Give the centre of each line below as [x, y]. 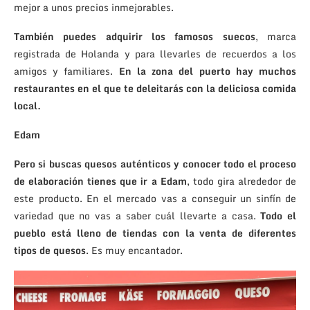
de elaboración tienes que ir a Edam [100, 181]
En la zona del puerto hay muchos [208, 71]
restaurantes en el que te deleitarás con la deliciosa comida [155, 88]
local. [27, 105]
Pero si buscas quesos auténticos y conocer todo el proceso [155, 163]
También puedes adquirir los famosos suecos [135, 36]
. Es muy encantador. [134, 250]
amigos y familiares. [66, 71]
